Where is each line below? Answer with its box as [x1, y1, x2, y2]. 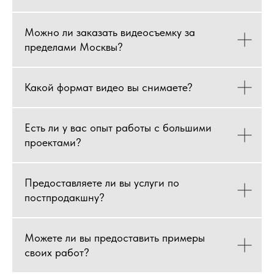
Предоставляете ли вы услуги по [24, 176, 179, 189]
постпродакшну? [24, 190, 105, 204]
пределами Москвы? [24, 40, 123, 53]
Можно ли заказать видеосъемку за [24, 25, 195, 39]
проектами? [24, 135, 81, 149]
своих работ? [24, 245, 89, 259]
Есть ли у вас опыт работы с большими [24, 120, 212, 134]
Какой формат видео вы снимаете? [24, 80, 193, 94]
